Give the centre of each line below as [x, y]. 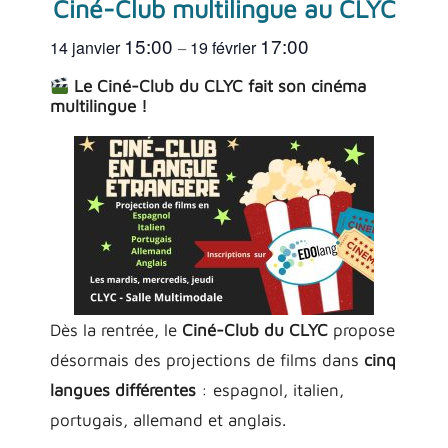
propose [361, 330]
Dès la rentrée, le [116, 330]
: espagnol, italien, [270, 390]
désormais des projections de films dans [207, 360]
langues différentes [123, 390]
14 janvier [87, 47]
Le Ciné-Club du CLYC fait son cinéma [218, 85]
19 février [225, 47]
